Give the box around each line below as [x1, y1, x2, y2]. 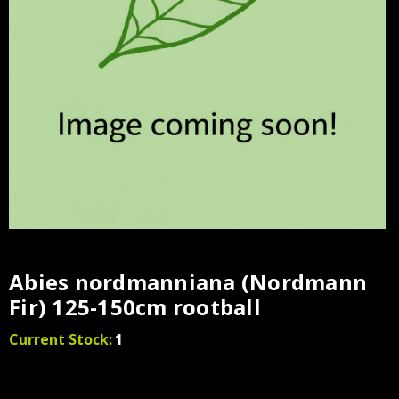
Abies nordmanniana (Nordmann [9, 266, 367, 297]
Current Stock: [9, 329, 112, 349]
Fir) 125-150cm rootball [9, 291, 261, 322]
